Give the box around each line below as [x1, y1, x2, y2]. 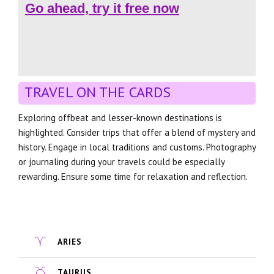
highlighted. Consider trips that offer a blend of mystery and [18, 126, 256, 138]
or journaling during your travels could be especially [18, 155, 224, 168]
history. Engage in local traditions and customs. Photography [18, 141, 256, 153]
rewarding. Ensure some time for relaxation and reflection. [18, 170, 248, 182]
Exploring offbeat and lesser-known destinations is [18, 111, 222, 124]
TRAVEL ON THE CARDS [24, 82, 171, 102]
